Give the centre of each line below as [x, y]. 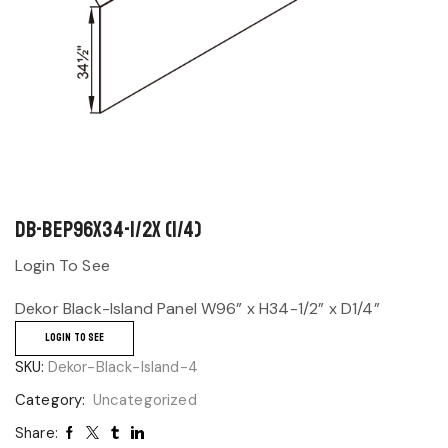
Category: [52, 399]
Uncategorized [144, 399]
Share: [36, 432]
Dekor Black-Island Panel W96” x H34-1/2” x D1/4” [197, 309]
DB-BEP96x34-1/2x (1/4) [109, 229]
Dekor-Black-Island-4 [122, 366]
